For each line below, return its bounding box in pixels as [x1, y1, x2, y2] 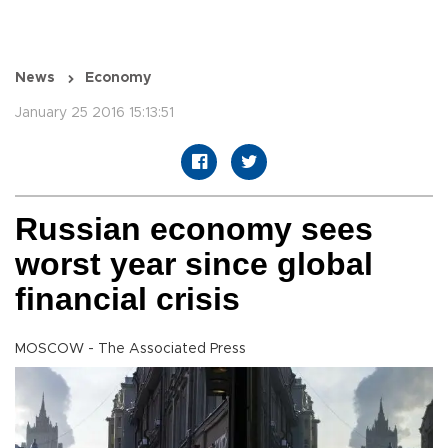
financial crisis [15, 281, 240, 318]
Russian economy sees [15, 211, 373, 248]
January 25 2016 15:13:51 [15, 106, 174, 121]
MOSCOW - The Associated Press [15, 342, 246, 357]
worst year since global [15, 246, 373, 283]
